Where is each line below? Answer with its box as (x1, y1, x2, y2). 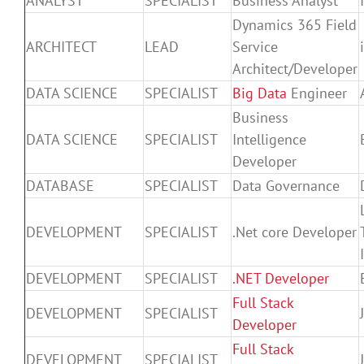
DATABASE (26, 175, 94, 195)
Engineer (287, 83, 347, 102)
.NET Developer (232, 268, 329, 288)
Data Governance (232, 175, 340, 195)
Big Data (232, 83, 287, 102)
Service (232, 37, 278, 56)
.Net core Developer (232, 222, 357, 241)
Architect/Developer (232, 58, 357, 78)
